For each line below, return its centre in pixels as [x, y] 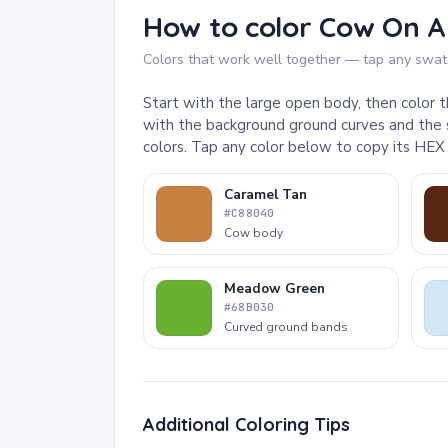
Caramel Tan [265, 194]
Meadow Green [274, 288]
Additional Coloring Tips [246, 424]
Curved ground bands [286, 327]
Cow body [253, 233]
